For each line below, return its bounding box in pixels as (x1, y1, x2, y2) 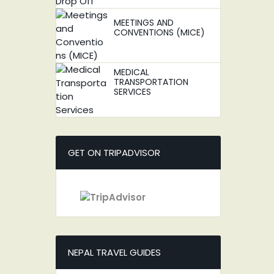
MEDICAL (114, 66, 149, 78)
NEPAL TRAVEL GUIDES (68, 245, 161, 259)
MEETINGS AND (114, 17, 174, 29)
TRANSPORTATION (114, 76, 188, 88)
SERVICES (114, 86, 151, 98)
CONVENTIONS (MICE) (114, 26, 205, 39)
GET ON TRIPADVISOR (68, 146, 160, 159)
